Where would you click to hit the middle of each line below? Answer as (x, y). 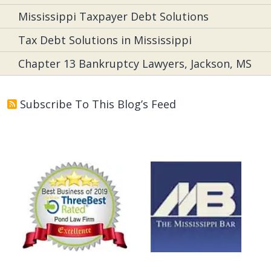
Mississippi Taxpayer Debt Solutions (113, 16)
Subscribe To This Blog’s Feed (98, 104)
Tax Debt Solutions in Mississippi (105, 40)
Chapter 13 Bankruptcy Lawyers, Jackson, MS (135, 64)
